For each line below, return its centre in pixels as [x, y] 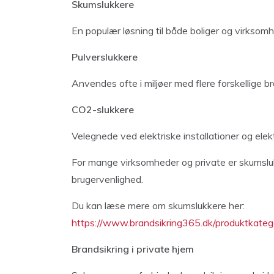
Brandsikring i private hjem [133, 249]
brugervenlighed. [107, 179]
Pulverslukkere [105, 57]
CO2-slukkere [103, 109]
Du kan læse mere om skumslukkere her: [158, 205]
